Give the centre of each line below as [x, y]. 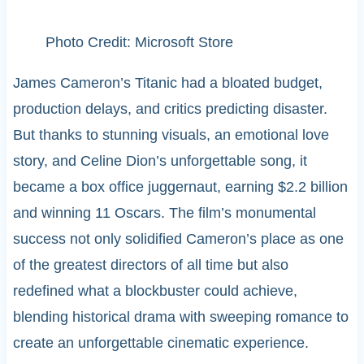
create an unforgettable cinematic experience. [160, 343]
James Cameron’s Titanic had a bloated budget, [167, 83]
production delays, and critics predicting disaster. [170, 109]
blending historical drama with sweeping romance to [180, 317]
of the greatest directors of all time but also [150, 265]
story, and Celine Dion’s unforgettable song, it [160, 161]
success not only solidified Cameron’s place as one [178, 239]
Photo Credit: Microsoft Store [139, 43]
